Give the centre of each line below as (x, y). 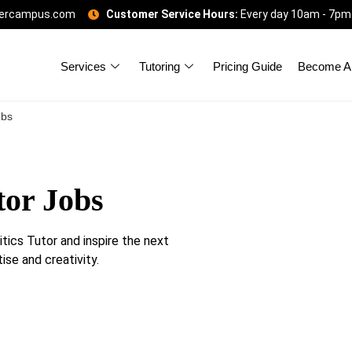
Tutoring (160, 66)
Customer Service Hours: (172, 14)
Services (84, 66)
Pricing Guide (248, 66)
